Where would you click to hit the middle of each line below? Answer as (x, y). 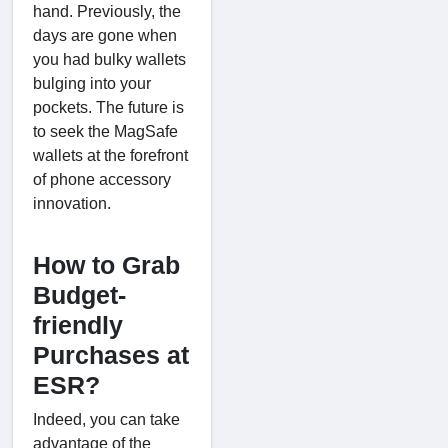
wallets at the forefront (110, 155)
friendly (78, 324)
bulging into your (92, 83)
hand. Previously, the (107, 11)
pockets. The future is (108, 107)
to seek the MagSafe (105, 131)
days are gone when (105, 35)
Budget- (79, 294)
